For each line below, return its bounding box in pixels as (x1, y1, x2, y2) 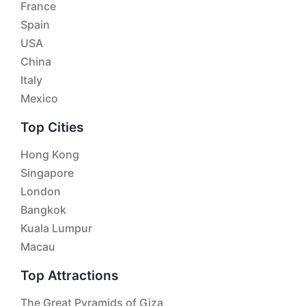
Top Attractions (20, 268, 118, 283)
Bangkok (20, 203, 66, 217)
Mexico (20, 92, 58, 105)
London (20, 184, 61, 198)
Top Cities (20, 120, 83, 135)
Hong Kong (20, 148, 79, 161)
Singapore (20, 166, 74, 180)
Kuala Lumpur (20, 221, 92, 235)
